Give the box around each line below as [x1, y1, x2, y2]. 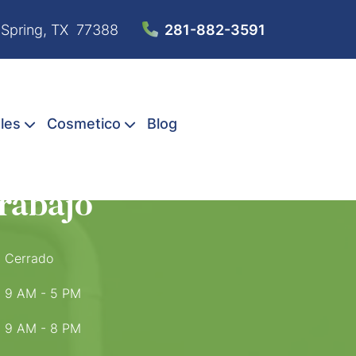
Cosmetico [47, 115, 122, 132]
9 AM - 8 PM [5, 320, 81, 336]
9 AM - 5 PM [5, 285, 81, 301]
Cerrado [5, 250, 53, 266]
